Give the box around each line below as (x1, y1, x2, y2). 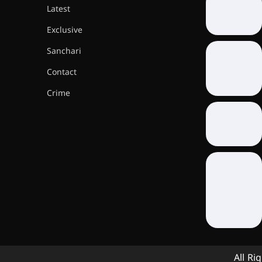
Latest (47, 5, 70, 15)
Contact (47, 68, 77, 78)
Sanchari (47, 47, 81, 57)
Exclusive (47, 26, 82, 36)
